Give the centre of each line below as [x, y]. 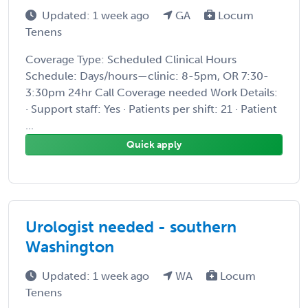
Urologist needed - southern [131, 227]
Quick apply [154, 144]
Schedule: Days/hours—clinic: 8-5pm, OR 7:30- [147, 76]
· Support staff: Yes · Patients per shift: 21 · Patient [151, 109]
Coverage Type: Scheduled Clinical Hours [131, 59]
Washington [70, 246]
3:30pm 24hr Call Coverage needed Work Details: [152, 92]
